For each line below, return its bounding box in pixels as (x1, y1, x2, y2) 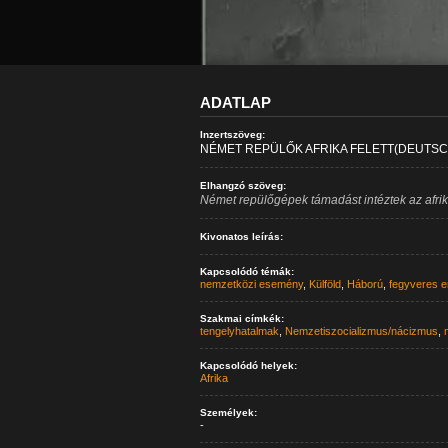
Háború (346, 278, 383, 290)
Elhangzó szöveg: (199, 180, 286, 191)
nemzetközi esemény (199, 278, 303, 290)
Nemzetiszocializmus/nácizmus (284, 325, 438, 337)
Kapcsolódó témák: (199, 266, 294, 277)
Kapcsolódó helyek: (199, 360, 297, 371)
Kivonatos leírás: (199, 231, 283, 242)
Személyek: (199, 407, 257, 418)
